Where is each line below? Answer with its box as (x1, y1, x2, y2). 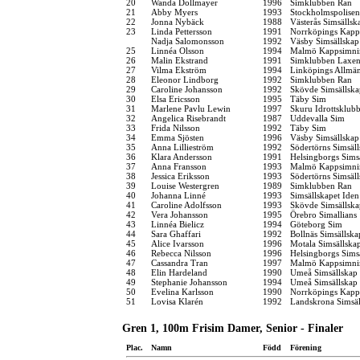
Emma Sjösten (151, 132, 204, 142)
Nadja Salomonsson (151, 35, 224, 46)
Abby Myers (151, 6, 198, 17)
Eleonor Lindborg (151, 74, 219, 84)
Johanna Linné (151, 190, 206, 200)
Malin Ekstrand (151, 55, 208, 65)
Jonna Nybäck (151, 16, 204, 27)
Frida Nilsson (151, 122, 200, 133)
